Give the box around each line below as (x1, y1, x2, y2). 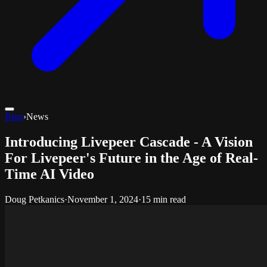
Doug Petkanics (5, 194, 64, 205)
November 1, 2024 (67, 194, 138, 205)
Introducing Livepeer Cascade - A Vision (5, 134, 253, 150)
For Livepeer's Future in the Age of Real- (5, 150, 258, 166)
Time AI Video (5, 166, 94, 182)
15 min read (141, 194, 186, 205)
